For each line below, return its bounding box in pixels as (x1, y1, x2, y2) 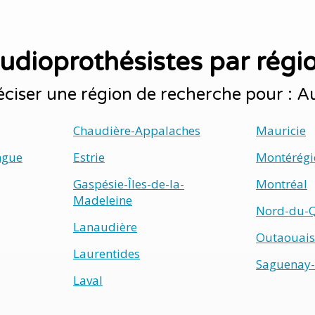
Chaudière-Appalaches (73, 122, 200, 139)
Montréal (256, 176, 307, 192)
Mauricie (256, 122, 306, 139)
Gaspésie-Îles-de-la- (73, 176, 184, 192)
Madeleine (73, 192, 132, 208)
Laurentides (73, 245, 140, 262)
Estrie (73, 149, 105, 165)
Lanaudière (73, 219, 137, 235)
